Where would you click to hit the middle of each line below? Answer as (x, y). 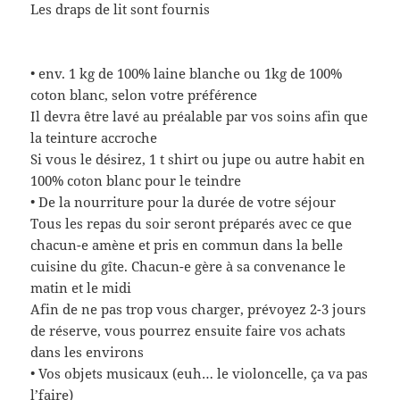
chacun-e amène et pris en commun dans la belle (187, 245)
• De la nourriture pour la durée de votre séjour (183, 202)
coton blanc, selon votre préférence (144, 95)
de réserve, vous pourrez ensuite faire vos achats (188, 330)
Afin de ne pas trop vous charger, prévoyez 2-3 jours (199, 309)
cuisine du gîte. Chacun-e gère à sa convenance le (188, 266)
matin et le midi (81, 287)
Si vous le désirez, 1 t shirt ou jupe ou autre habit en (198, 159)
